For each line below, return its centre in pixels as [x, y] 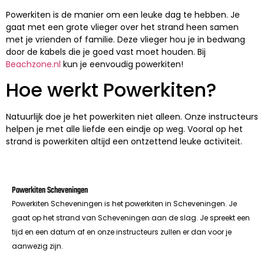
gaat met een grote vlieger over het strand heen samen [122, 27]
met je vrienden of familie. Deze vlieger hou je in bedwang [126, 39]
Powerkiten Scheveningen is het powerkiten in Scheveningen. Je [124, 203]
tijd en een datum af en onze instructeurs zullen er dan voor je [122, 232]
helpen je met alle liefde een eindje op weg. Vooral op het [124, 129]
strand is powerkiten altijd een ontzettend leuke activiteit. [124, 142]
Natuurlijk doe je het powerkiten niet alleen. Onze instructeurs [132, 117]
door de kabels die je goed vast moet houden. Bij [106, 52]
